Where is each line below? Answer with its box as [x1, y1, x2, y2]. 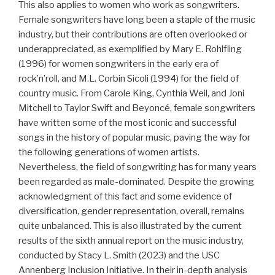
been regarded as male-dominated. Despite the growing [18, 176, 254, 188]
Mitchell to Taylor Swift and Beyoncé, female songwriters [18, 103, 255, 114]
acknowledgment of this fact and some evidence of [18, 191, 232, 203]
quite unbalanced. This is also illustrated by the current [18, 220, 242, 232]
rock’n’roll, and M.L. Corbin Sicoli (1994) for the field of [18, 73, 239, 85]
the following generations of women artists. [18, 147, 199, 158]
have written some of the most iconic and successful [18, 117, 236, 129]
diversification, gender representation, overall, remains [18, 206, 244, 217]
